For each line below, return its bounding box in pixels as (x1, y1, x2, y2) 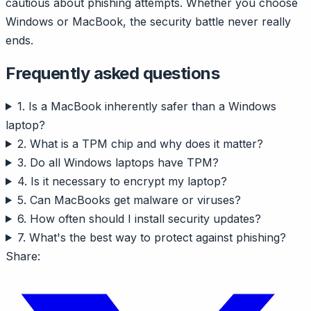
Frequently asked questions (6, 62, 220, 83)
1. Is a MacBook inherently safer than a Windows (17, 99, 276, 113)
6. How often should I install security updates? (17, 211, 261, 226)
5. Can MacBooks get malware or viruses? (17, 192, 241, 207)
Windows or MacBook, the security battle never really (6, 15, 291, 28)
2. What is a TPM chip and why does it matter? (17, 136, 263, 151)
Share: (6, 249, 40, 263)
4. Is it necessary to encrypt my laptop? (17, 174, 227, 188)
